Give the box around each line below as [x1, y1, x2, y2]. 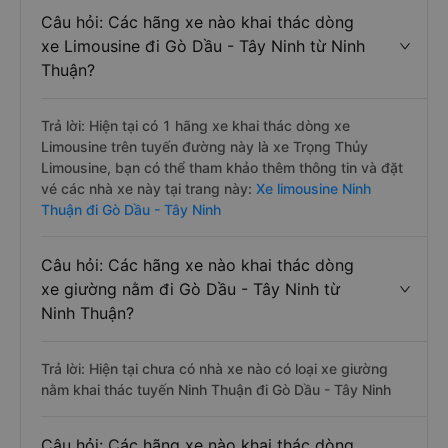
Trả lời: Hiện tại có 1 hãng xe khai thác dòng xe [41, 117, 350, 134]
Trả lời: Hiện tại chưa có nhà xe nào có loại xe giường [41, 360, 388, 377]
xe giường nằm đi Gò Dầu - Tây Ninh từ [41, 279, 340, 299]
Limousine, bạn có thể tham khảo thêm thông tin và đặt [41, 159, 403, 176]
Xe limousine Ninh [252, 180, 371, 197]
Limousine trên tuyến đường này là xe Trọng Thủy [41, 138, 368, 155]
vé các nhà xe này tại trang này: [41, 180, 252, 197]
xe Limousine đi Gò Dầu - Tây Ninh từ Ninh [41, 36, 365, 56]
